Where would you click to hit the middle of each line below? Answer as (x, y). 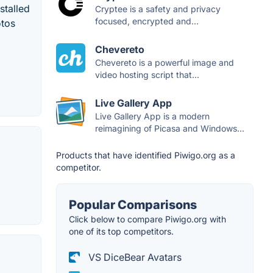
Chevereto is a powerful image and (165, 63)
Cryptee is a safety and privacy (158, 9)
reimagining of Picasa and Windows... (170, 129)
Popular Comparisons (133, 205)
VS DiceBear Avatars (134, 257)
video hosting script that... (147, 75)
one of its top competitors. (121, 232)
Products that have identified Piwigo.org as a (146, 155)
